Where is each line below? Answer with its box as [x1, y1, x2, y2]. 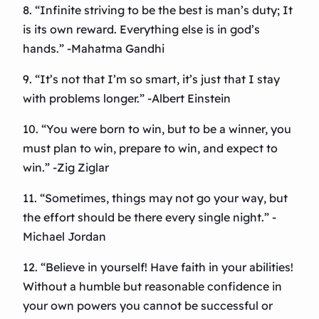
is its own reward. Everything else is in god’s [23, 22, 260, 37]
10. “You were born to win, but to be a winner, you [23, 122, 291, 137]
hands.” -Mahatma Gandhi [23, 41, 164, 56]
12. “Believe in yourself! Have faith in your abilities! [23, 260, 293, 275]
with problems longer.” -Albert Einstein [23, 91, 231, 106]
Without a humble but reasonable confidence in [23, 279, 282, 294]
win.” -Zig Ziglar [23, 160, 109, 175]
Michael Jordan [23, 229, 106, 244]
